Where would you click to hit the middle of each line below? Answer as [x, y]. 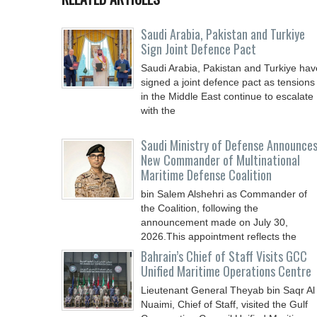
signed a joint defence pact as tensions [228, 82]
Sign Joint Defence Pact [198, 49]
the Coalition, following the [200, 208]
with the [158, 110]
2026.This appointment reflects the [219, 236]
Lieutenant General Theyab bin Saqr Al [228, 290]
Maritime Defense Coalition [206, 175]
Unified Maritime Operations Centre [226, 271]
